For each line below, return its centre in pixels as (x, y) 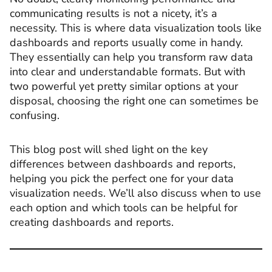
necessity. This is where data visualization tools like (136, 28)
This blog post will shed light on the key (109, 149)
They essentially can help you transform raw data (131, 57)
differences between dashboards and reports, (123, 164)
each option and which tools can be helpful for (124, 207)
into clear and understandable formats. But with (127, 72)
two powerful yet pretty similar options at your (124, 86)
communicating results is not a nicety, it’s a (114, 13)
